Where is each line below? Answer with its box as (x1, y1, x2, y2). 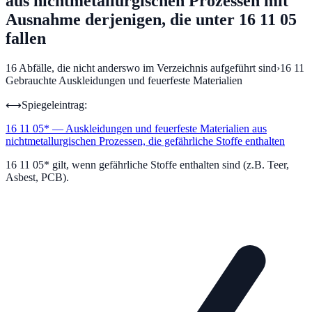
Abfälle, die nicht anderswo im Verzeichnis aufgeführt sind (19, 61, 276, 74)
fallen (6, 29, 46, 47)
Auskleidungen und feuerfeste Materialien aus (65, 122, 267, 134)
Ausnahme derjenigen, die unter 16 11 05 (6, 10, 297, 29)
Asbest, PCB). (6, 171, 69, 183)
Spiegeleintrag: (22, 98, 87, 111)
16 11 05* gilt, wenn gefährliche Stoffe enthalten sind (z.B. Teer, (6, 158, 289, 171)
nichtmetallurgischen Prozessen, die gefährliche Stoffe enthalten (6, 134, 285, 147)
